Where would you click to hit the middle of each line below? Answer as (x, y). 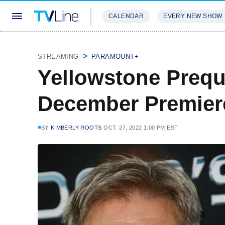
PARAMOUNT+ (115, 57)
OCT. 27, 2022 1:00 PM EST (141, 128)
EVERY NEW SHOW (193, 16)
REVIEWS (172, 46)
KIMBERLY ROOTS (76, 128)
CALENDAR (126, 16)
